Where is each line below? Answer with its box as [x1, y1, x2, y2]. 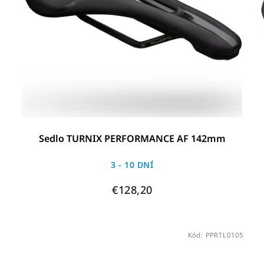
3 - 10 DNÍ [111, 159, 154, 170]
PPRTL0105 [205, 230, 243, 239]
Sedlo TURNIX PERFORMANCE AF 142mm [38, 131, 226, 145]
